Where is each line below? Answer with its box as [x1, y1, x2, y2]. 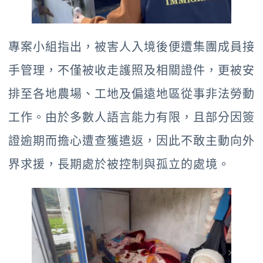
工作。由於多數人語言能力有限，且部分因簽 [8, 110, 255, 125]
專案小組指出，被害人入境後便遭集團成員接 [8, 40, 255, 55]
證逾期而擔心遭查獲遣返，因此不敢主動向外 [8, 134, 255, 149]
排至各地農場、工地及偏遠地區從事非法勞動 [8, 87, 255, 102]
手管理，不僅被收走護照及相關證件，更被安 [8, 63, 255, 78]
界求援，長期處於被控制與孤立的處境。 [8, 157, 230, 172]
